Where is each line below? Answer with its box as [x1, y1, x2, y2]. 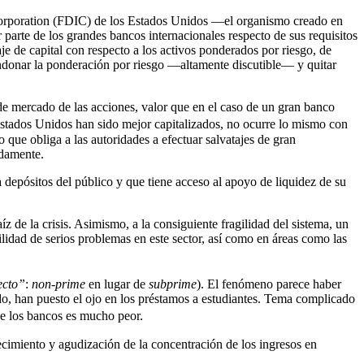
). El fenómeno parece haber [197, 277, 341, 292]
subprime [149, 277, 197, 292]
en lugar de [85, 277, 149, 292]
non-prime [32, 277, 85, 292]
